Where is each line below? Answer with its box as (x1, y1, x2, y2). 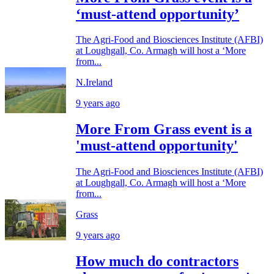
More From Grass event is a (76, 121, 252, 138)
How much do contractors (76, 253, 239, 270)
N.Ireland (76, 77, 113, 88)
